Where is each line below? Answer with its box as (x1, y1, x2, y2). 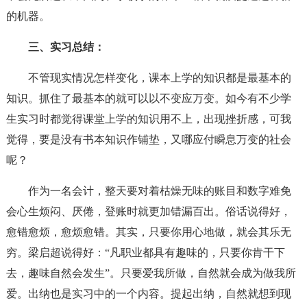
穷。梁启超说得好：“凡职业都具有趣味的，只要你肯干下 (5, 247, 285, 258)
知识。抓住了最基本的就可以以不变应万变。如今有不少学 (5, 93, 291, 104)
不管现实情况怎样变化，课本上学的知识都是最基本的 (27, 72, 291, 84)
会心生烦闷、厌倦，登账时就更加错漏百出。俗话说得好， (5, 206, 291, 217)
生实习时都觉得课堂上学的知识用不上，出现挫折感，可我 (5, 113, 291, 125)
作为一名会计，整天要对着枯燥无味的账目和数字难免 (27, 185, 291, 197)
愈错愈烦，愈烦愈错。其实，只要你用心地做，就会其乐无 (5, 226, 291, 238)
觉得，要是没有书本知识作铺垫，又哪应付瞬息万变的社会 (5, 134, 291, 145)
